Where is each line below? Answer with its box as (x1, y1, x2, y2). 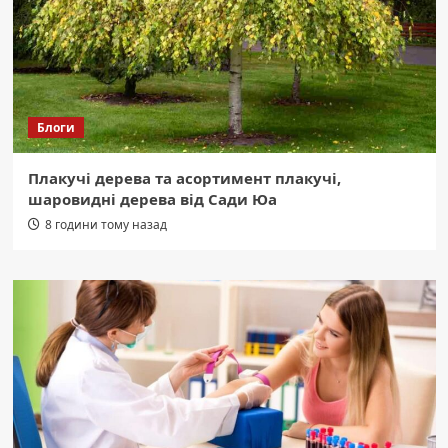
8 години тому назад (44, 216, 167, 234)
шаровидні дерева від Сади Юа (27, 189, 277, 210)
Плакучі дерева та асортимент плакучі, (27, 168, 341, 189)
